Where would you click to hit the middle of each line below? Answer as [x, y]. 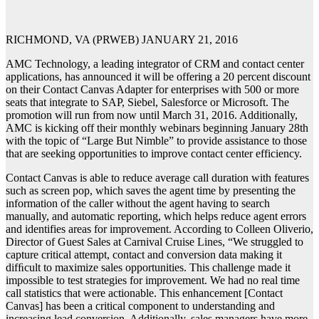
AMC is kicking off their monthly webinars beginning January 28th [157, 128]
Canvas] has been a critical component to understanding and [140, 306]
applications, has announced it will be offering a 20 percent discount [158, 77]
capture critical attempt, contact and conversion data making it [144, 255]
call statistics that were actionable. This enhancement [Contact [144, 293]
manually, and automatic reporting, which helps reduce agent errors [156, 216]
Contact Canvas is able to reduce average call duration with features [157, 178]
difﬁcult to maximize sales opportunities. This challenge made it [148, 268]
